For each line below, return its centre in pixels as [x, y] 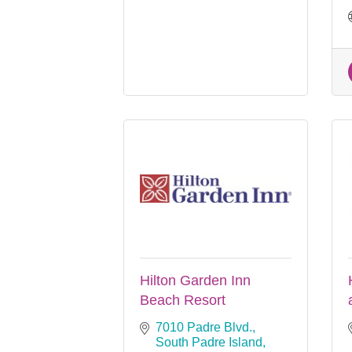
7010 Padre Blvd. [204, 327]
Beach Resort [183, 300]
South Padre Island [209, 342]
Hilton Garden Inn [195, 280]
